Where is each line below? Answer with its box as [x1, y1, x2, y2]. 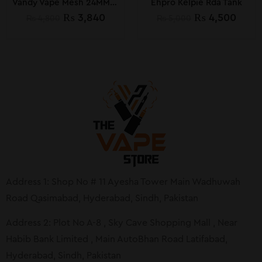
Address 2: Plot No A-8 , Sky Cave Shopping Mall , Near [6, 218, 237, 228]
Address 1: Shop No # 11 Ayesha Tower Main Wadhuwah [6, 177, 240, 187]
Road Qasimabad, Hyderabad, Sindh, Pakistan [6, 194, 198, 204]
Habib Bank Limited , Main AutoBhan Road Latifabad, [6, 235, 227, 244]
